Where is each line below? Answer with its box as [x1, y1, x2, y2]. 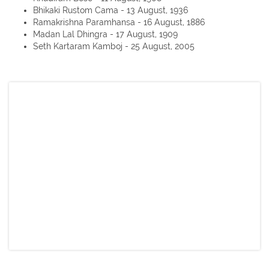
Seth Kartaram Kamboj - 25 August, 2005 [33, 41, 195, 52]
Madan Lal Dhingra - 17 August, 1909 [33, 29, 178, 40]
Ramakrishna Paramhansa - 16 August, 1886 [33, 17, 205, 28]
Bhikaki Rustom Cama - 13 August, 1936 [33, 5, 188, 16]
